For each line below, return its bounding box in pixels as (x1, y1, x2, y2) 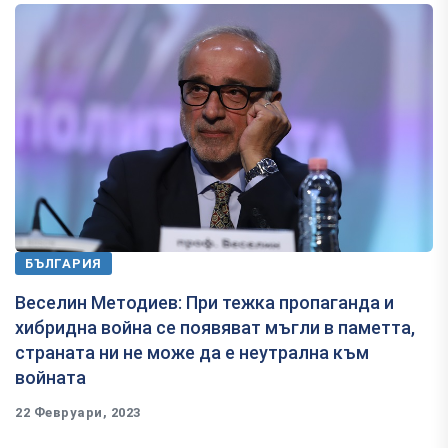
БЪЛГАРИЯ (25, 255, 103, 271)
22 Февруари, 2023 (15, 404, 141, 420)
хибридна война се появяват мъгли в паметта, (15, 316, 415, 338)
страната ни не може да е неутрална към (15, 341, 369, 363)
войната (15, 366, 86, 388)
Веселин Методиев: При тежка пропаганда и (15, 291, 394, 313)
